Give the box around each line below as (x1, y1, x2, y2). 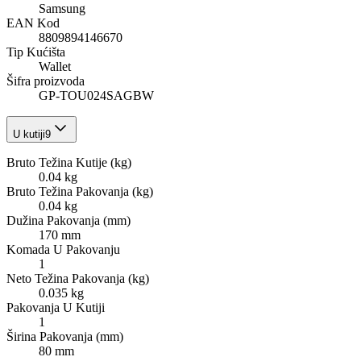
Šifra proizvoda (6, 74, 85, 89)
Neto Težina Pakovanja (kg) (6, 272, 149, 286)
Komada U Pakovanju (6, 243, 120, 257)
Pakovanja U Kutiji (6, 301, 105, 315)
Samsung (39, 2, 85, 16)
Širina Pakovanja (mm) (6, 330, 123, 344)
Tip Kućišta (6, 45, 65, 60)
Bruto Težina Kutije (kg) (6, 156, 131, 170)
